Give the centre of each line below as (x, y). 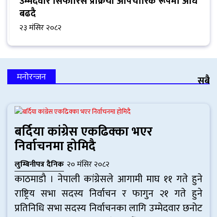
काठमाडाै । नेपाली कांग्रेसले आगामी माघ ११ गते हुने (108, 179)
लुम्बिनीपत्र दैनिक (39, 164)
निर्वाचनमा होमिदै (55, 146)
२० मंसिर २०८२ (88, 164)
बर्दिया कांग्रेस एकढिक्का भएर (84, 132)
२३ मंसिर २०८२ (40, 28)
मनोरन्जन (31, 77)
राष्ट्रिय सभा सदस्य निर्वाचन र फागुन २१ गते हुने (108, 194)
